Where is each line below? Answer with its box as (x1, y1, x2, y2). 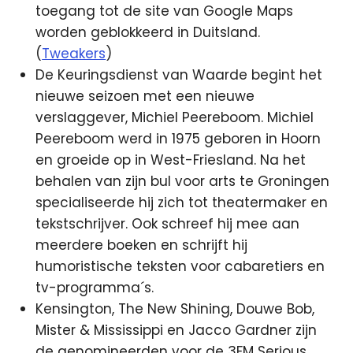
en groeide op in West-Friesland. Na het (35, 150, 307, 169)
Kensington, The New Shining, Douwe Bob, (35, 299, 315, 318)
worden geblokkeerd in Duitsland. (35, 22, 261, 42)
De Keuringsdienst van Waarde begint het (35, 65, 323, 84)
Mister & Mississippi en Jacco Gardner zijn (35, 320, 318, 340)
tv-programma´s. (35, 277, 154, 297)
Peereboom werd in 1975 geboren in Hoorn (35, 128, 321, 148)
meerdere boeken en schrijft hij (35, 235, 248, 255)
